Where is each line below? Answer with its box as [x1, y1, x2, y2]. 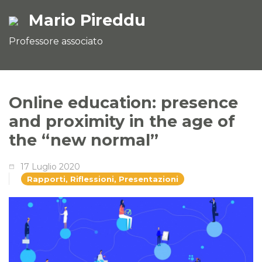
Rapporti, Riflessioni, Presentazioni [27, 174, 178, 184]
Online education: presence [9, 92, 238, 112]
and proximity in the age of [9, 111, 235, 131]
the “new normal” [9, 130, 158, 150]
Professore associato [9, 35, 103, 47]
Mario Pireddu [29, 10, 146, 30]
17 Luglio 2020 [20, 161, 80, 172]
